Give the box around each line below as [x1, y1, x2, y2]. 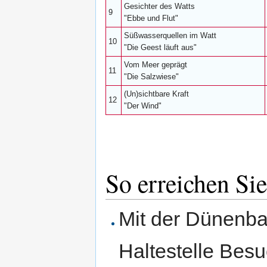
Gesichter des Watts [124, 2, 195, 11]
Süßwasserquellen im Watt [124, 31, 216, 40]
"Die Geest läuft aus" [124, 43, 197, 52]
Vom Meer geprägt [124, 60, 187, 69]
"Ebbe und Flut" [124, 14, 178, 23]
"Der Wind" [124, 101, 162, 110]
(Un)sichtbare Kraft [124, 89, 189, 98]
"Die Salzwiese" [124, 72, 179, 81]
